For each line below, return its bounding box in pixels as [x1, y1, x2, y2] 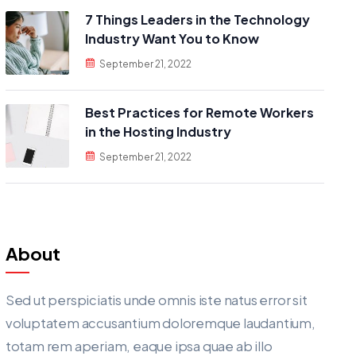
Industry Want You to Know [84, 30, 259, 47]
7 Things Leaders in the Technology [84, 11, 310, 28]
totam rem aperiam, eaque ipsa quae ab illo [5, 338, 273, 354]
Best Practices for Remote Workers [84, 104, 314, 121]
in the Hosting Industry [84, 123, 231, 140]
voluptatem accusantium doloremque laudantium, [5, 315, 315, 331]
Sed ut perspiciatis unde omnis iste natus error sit [5, 292, 308, 308]
